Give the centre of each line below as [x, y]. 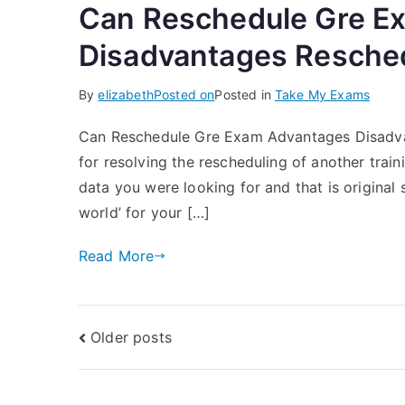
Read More [117, 256]
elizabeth [126, 94]
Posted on [184, 94]
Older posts [131, 337]
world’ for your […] [145, 212]
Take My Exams [323, 94]
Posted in [245, 94]
